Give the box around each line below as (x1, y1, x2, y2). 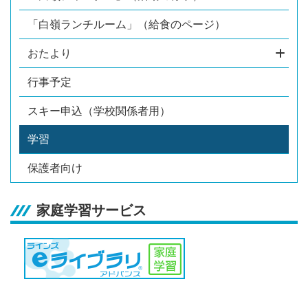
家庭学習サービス (36, 202, 147, 218)
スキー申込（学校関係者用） (27, 104, 170, 117)
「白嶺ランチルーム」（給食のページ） (27, 18, 225, 30)
